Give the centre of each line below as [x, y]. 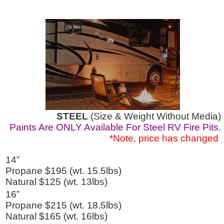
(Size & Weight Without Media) [154, 116]
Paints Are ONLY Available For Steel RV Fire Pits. [115, 127]
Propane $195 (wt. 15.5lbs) [63, 171]
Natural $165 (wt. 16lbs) [56, 216]
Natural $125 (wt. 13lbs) [56, 182]
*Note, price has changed [165, 138]
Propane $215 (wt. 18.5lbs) [63, 205]
